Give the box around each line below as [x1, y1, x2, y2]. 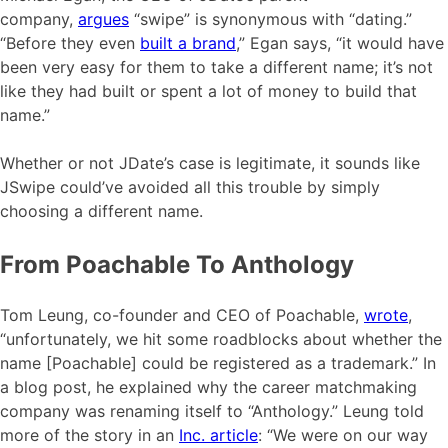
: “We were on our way [258, 425, 428, 446]
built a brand [140, 33, 236, 54]
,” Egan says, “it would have [236, 33, 444, 54]
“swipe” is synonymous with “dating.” [129, 9, 412, 30]
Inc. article [179, 425, 258, 446]
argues [78, 9, 129, 30]
